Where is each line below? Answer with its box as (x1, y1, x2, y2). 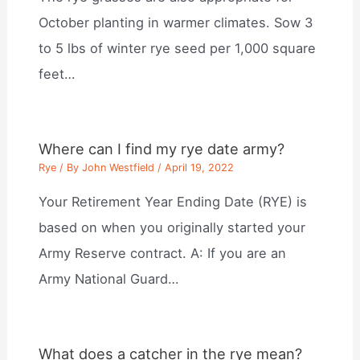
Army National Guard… (39, 270, 179, 287)
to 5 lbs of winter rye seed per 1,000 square (39, 40, 317, 57)
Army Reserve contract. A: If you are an (39, 244, 287, 261)
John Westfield (82, 162, 155, 174)
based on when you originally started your (39, 219, 306, 235)
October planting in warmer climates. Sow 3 (39, 14, 313, 31)
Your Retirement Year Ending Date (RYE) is (39, 193, 308, 210)
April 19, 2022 (165, 162, 235, 174)
